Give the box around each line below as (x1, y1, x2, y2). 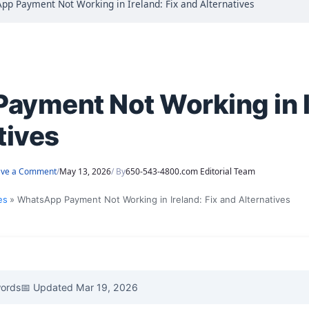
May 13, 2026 (59, 166, 111, 178)
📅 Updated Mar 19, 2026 (20, 281, 138, 294)
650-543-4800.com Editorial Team (125, 166, 255, 178)
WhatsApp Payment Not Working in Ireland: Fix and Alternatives (17, 194, 291, 206)
